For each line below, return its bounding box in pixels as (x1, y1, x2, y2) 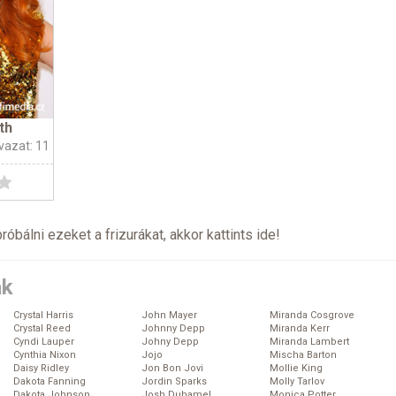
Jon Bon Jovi (141, 362, 203, 375)
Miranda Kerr (270, 323, 330, 335)
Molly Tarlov (270, 376, 324, 388)
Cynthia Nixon (13, 349, 76, 362)
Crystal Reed (13, 323, 71, 335)
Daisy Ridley (13, 362, 69, 375)
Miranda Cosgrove (270, 309, 354, 322)
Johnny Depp (141, 323, 205, 335)
